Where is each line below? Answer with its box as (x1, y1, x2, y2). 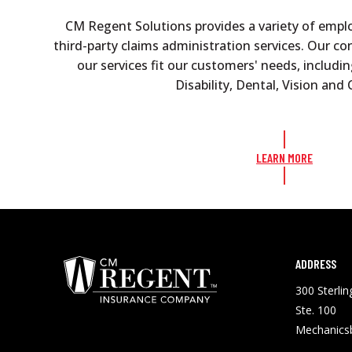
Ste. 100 (295, 302, 337, 317)
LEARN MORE (256, 149, 313, 165)
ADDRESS (295, 255, 337, 271)
